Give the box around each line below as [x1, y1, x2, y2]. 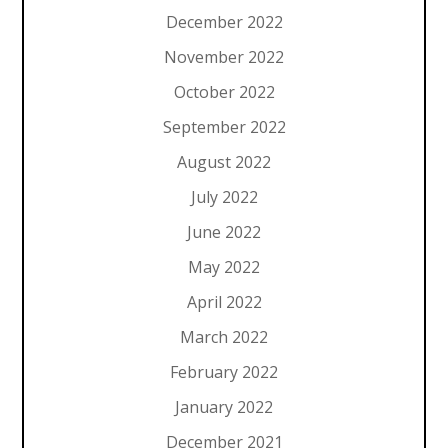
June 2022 [187, 220, 261, 243]
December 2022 [165, 10, 283, 33]
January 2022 [175, 395, 273, 418]
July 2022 [190, 185, 258, 208]
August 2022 [177, 150, 271, 173]
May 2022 [188, 255, 260, 278]
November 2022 [164, 45, 284, 68]
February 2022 [170, 360, 278, 383]
